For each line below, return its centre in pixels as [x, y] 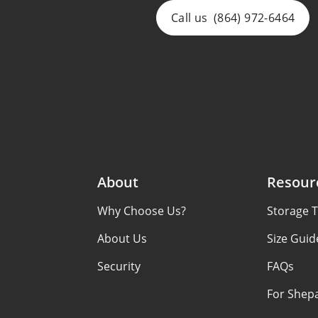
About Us [122, 238]
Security [119, 266]
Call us [190, 17]
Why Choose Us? [141, 211]
